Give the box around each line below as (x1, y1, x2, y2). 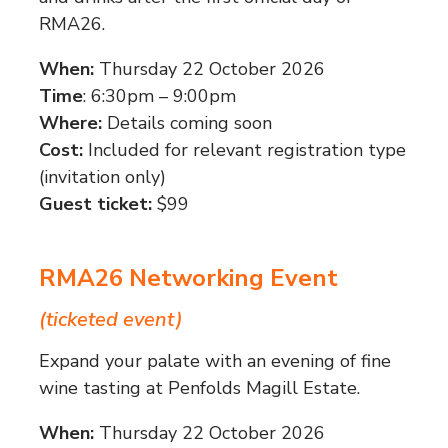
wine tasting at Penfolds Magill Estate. (38, 376, 360, 401)
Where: (38, 111, 102, 136)
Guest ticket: (38, 192, 152, 217)
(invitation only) (38, 165, 166, 190)
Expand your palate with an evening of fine (38, 349, 391, 374)
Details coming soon (101, 111, 272, 136)
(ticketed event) (38, 306, 183, 334)
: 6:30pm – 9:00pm (82, 84, 236, 109)
